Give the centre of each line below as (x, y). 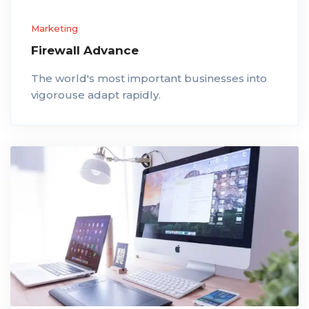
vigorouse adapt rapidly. (96, 94)
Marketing (54, 28)
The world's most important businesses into (149, 78)
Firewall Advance (85, 50)
